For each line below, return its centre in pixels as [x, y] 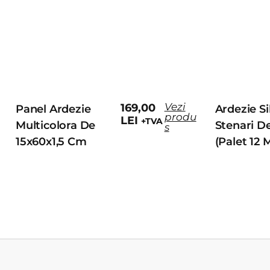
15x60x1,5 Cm [51, 142]
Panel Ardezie [53, 109]
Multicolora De [56, 126]
